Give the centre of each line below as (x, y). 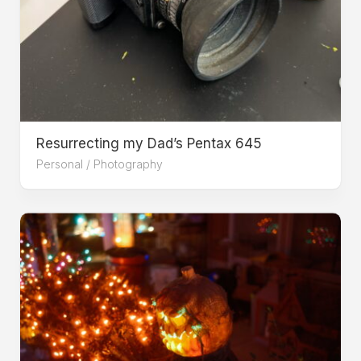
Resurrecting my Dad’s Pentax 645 (149, 143)
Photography (128, 164)
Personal (60, 164)
